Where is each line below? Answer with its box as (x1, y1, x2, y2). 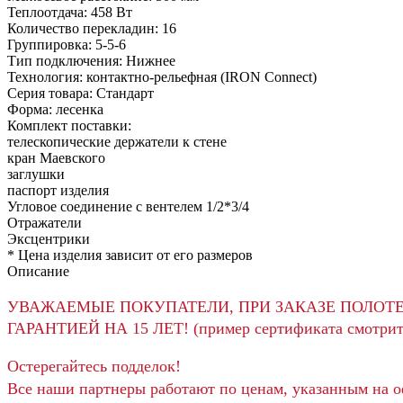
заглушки (7, 166, 65, 183)
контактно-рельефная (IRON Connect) (86, 69, 317, 85)
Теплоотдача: (7, 4, 91, 21)
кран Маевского (7, 150, 105, 166)
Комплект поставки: (7, 118, 131, 134)
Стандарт (96, 85, 154, 102)
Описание (7, 264, 69, 280)
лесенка (56, 102, 103, 118)
